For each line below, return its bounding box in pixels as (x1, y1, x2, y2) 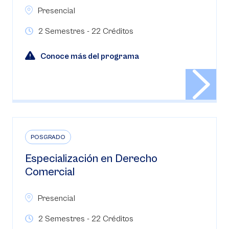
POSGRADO (31, 134, 65, 141)
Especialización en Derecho (25, 152, 157, 165)
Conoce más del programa (40, 52, 139, 61)
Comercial (25, 166, 75, 178)
